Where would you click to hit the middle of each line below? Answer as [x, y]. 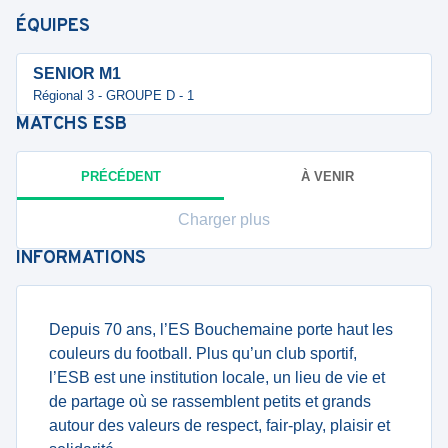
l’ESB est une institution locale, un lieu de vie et [217, 377]
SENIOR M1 [77, 73]
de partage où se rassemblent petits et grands [210, 401]
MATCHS [54, 124]
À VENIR [327, 176]
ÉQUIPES [53, 26]
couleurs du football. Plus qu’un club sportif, [203, 353]
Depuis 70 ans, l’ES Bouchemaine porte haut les [221, 329]
